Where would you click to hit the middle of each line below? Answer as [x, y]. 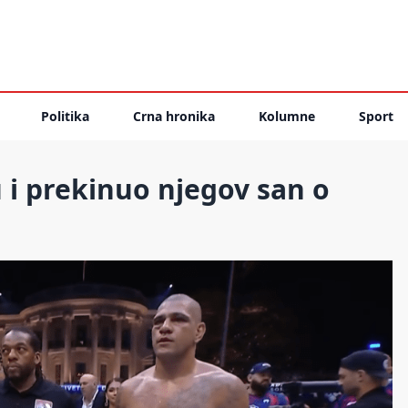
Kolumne [287, 116]
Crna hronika [174, 116]
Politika [65, 116]
